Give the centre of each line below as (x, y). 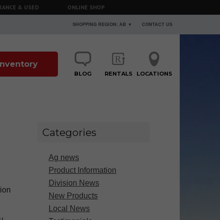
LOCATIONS (154, 74)
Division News (74, 183)
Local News (69, 208)
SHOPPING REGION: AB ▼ (102, 24)
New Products (73, 195)
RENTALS (118, 74)
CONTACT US (157, 24)
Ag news (64, 157)
